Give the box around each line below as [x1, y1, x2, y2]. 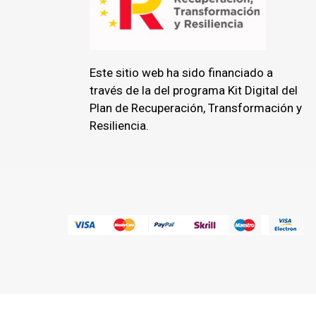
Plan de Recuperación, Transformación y [90, 101, 302, 116]
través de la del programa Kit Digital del [90, 83, 298, 98]
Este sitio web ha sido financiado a [90, 66, 273, 80]
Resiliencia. [90, 119, 149, 133]
